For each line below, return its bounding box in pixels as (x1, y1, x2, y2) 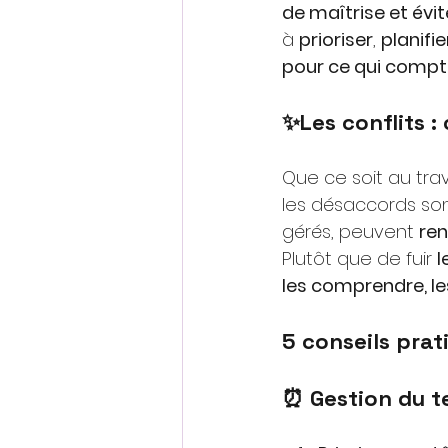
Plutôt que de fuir (282, 246, 432, 272)
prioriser (299, 27, 373, 53)
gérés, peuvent (282, 219, 414, 245)
